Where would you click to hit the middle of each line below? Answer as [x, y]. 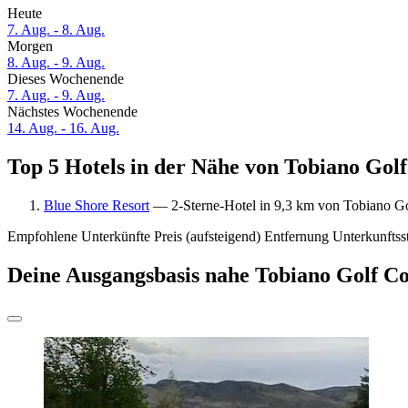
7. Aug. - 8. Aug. [56, 30]
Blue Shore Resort [97, 205]
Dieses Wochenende [66, 79]
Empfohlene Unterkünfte [79, 236]
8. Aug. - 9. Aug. [56, 63]
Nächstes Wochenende [72, 112]
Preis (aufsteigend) [207, 236]
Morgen [30, 46]
